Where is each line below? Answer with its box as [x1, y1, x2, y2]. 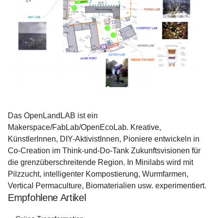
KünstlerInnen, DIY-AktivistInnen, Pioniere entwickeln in [8, 134, 201, 143]
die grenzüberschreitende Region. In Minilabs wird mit [8, 158, 195, 166]
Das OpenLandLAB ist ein [8, 111, 100, 120]
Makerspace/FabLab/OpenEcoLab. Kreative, [8, 123, 163, 131]
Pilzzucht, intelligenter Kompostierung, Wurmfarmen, [8, 169, 190, 178]
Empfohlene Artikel [8, 192, 86, 203]
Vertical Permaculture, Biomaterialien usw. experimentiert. [8, 181, 206, 190]
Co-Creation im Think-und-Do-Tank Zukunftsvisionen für [8, 146, 202, 155]
